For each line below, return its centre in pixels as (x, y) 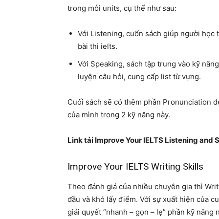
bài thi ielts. (98, 46)
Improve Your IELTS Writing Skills (135, 166)
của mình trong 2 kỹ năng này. (119, 114)
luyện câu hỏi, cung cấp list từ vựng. (139, 76)
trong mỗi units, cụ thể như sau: (122, 8)
